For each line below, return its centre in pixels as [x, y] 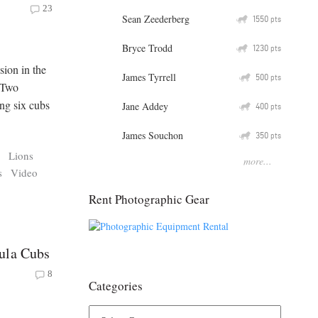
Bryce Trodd [147, 48]
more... [258, 160]
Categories [116, 286]
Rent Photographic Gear [149, 199]
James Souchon [153, 135]
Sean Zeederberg [156, 18]
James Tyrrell [149, 77]
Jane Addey [145, 106]
